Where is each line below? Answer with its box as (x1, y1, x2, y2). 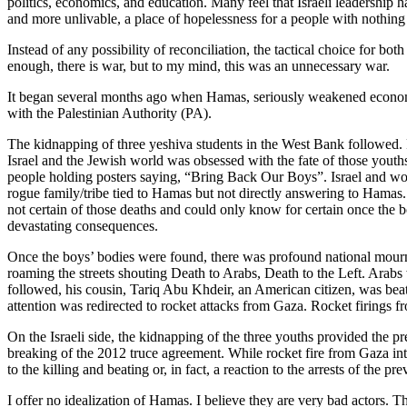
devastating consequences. (7, 217, 158, 233)
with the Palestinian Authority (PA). (7, 104, 212, 121)
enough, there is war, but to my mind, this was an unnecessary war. (7, 57, 390, 74)
